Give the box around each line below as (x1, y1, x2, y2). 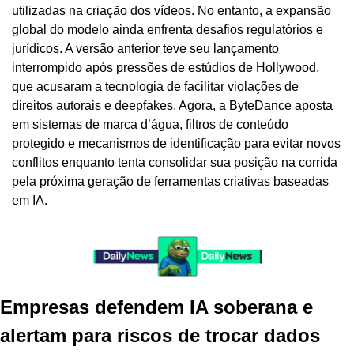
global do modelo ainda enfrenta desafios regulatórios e (12, 23, 323, 37)
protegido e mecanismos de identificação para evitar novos (12, 137, 341, 151)
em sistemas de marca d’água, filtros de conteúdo (12, 118, 288, 132)
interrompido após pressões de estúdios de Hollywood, (12, 61, 319, 75)
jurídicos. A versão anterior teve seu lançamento (12, 42, 279, 56)
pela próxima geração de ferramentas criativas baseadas (12, 175, 329, 189)
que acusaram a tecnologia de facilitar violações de (12, 80, 299, 94)
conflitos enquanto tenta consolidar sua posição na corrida (12, 156, 337, 170)
